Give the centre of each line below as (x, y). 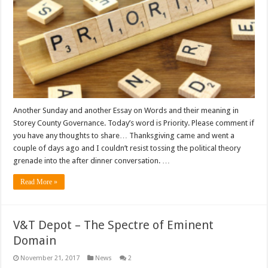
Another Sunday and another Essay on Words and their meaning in (126, 111)
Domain (35, 241)
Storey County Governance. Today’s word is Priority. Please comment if (134, 123)
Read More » (39, 182)
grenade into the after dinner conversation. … (92, 161)
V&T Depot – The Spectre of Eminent (114, 225)
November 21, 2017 (50, 258)
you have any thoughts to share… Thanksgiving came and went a (124, 136)
